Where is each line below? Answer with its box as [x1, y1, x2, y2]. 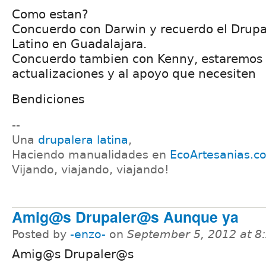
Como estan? [12, 7, 88, 21]
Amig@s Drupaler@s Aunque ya [12, 206, 239, 228]
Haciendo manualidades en [12, 148, 170, 161]
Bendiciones [12, 91, 84, 106]
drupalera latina [38, 133, 128, 146]
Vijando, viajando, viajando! [12, 163, 169, 176]
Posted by [12, 228, 70, 241]
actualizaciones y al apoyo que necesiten [12, 66, 256, 81]
